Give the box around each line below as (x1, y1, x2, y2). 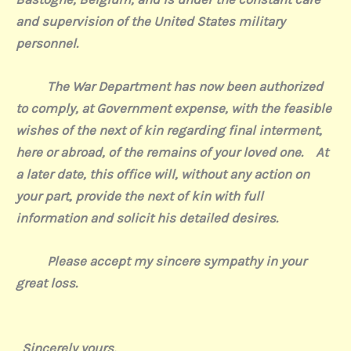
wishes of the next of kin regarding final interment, (16, 121, 322, 138)
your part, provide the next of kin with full (16, 187, 263, 204)
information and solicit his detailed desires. (16, 209, 278, 226)
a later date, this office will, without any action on (16, 165, 309, 182)
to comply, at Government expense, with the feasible (16, 100, 331, 116)
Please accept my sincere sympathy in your (16, 253, 306, 269)
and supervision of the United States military (16, 13, 285, 29)
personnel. (16, 34, 78, 51)
